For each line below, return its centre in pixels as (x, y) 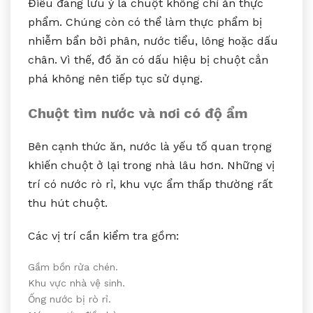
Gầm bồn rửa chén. (73, 267)
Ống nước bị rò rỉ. (70, 299)
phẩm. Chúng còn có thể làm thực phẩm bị (145, 22)
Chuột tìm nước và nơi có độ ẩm (138, 113)
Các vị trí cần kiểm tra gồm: (103, 235)
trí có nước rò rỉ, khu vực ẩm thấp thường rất (150, 184)
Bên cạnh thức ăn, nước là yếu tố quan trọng (150, 146)
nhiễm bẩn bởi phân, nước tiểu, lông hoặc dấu (153, 41)
